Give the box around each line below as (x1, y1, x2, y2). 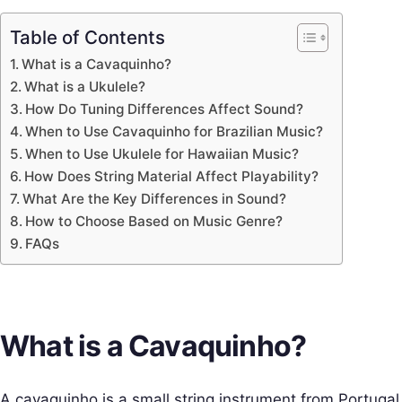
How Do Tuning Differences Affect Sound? (25, 100, 304, 118)
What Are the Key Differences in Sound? (22, 189, 287, 207)
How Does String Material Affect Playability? (24, 167, 319, 185)
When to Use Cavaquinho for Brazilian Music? (25, 122, 324, 140)
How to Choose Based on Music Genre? (25, 212, 284, 230)
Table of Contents (10, 25, 165, 48)
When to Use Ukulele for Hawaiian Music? (25, 144, 300, 162)
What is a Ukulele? (24, 77, 146, 95)
